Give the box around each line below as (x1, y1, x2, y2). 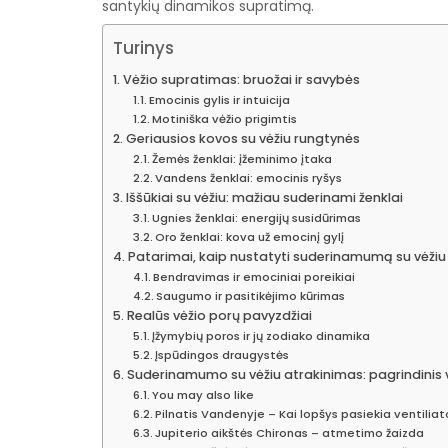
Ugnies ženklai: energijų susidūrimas (152, 209, 362, 226)
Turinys (113, 35, 174, 60)
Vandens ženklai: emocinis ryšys (155, 169, 343, 186)
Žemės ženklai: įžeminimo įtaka (152, 150, 333, 167)
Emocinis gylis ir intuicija (149, 91, 291, 108)
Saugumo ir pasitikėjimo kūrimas (156, 287, 346, 304)
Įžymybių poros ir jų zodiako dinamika (152, 327, 371, 344)
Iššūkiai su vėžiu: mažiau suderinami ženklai (125, 188, 403, 206)
